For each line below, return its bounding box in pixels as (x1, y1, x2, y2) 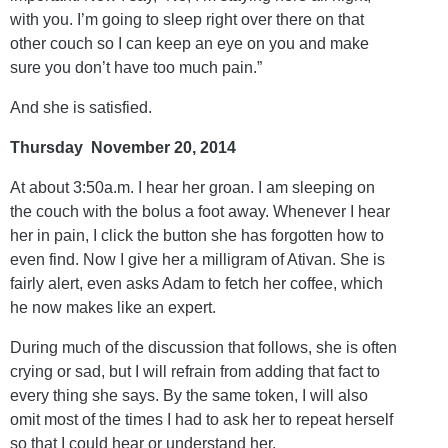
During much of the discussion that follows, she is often (10, 338, 397, 356)
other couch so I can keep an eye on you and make (10, 34, 369, 52)
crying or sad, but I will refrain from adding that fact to (10, 362, 380, 380)
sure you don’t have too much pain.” (10, 58, 262, 76)
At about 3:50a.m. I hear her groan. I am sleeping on (10, 178, 375, 196)
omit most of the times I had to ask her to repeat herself (10, 410, 393, 428)
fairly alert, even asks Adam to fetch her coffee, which (10, 274, 383, 292)
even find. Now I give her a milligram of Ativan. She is (10, 250, 385, 268)
